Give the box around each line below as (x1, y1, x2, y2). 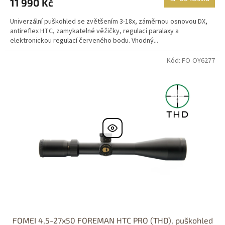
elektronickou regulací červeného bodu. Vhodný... (10, 35, 158, 46)
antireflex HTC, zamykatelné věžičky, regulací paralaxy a (10, 26, 179, 36)
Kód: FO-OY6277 (167, 55, 215, 66)
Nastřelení (23, 76, 56, 86)
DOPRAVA (25, 57, 54, 66)
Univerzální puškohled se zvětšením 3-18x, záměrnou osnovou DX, (10, 16, 207, 27)
